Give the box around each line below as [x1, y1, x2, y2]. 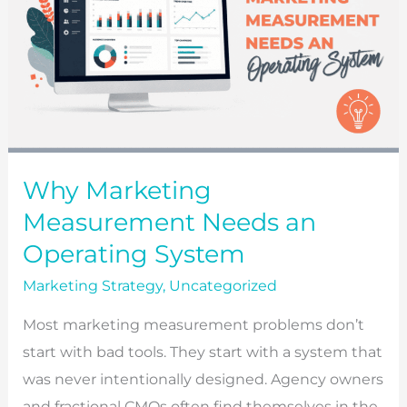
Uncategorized [169, 275, 278, 294]
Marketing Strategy [23, 275, 164, 294]
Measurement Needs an [23, 207, 317, 238]
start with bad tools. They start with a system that [23, 342, 383, 362]
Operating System [23, 239, 246, 270]
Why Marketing [23, 175, 213, 206]
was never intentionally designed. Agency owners [23, 370, 384, 389]
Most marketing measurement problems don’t [23, 315, 365, 334]
